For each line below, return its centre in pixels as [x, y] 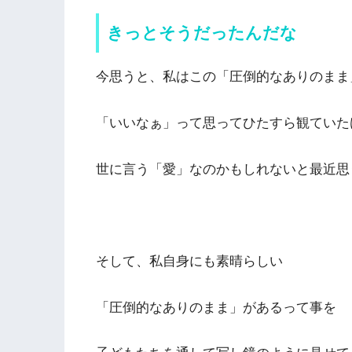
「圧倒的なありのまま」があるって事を [216, 307]
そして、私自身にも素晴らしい [189, 261]
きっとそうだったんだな [202, 32]
